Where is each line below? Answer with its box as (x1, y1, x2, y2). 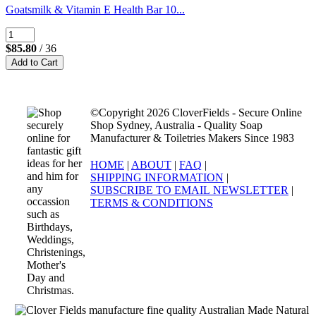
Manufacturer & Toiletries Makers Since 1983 (90, 132, 294, 145)
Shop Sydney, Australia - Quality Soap (90, 119, 262, 132)
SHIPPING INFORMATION (90, 171, 224, 184)
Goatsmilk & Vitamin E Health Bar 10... (6, 4, 185, 16)
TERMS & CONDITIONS (90, 197, 213, 209)
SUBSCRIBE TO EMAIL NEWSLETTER (90, 184, 288, 197)
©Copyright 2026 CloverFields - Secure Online (90, 107, 302, 119)
